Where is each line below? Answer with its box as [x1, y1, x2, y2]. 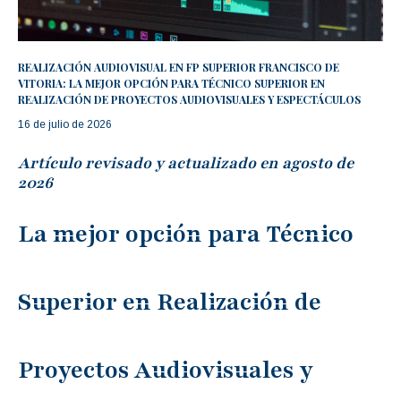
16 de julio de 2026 [18, 117, 112, 131]
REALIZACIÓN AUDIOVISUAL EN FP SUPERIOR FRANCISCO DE [18, 59, 339, 74]
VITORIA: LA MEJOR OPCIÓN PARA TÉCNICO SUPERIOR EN [18, 75, 325, 90]
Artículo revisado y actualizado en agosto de [18, 151, 354, 174]
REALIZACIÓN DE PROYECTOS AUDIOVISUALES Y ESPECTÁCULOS [18, 91, 361, 107]
